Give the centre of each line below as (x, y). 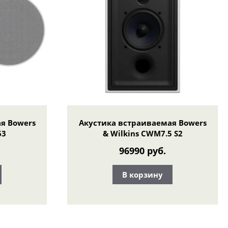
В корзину (142, 174)
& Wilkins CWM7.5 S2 (142, 133)
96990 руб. (142, 151)
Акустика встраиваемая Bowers (142, 122)
